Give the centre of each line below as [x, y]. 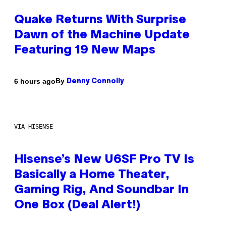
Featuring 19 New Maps [85, 51]
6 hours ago [35, 81]
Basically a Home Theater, [92, 175]
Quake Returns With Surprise [100, 20]
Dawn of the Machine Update [102, 36]
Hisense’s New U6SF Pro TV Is [104, 160]
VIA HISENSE [34, 127]
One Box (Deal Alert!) [77, 206]
